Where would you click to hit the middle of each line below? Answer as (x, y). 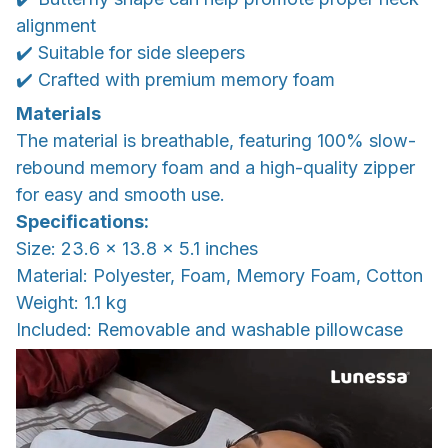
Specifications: (82, 221)
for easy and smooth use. (120, 194)
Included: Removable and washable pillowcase (209, 329)
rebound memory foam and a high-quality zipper (215, 167)
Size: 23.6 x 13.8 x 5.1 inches (137, 248)
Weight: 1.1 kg (71, 302)
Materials (58, 113)
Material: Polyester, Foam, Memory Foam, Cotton (219, 275)
